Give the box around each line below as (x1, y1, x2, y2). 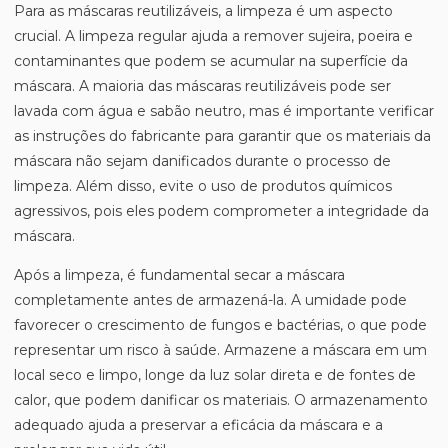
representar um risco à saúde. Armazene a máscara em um (14, 341, 427, 359)
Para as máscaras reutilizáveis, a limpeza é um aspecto (14, 2, 393, 20)
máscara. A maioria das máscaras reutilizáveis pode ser (14, 77, 391, 95)
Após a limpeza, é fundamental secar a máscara (14, 266, 345, 284)
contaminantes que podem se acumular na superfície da (14, 52, 408, 70)
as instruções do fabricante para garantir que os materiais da (14, 127, 431, 145)
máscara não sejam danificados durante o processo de (14, 152, 391, 170)
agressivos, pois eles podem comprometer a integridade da (14, 202, 429, 220)
